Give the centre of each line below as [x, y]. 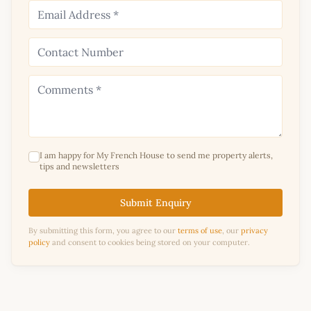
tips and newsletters [79, 166]
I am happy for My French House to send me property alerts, [156, 155]
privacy [254, 230]
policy [39, 242]
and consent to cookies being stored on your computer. [150, 242]
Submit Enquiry [155, 202]
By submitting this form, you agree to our [103, 230]
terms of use [200, 230]
